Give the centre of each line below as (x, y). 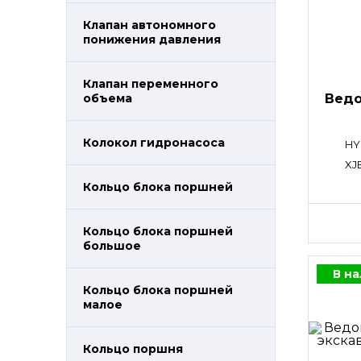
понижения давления (152, 39)
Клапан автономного (149, 25)
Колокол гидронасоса (154, 143)
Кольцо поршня (133, 349)
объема (108, 98)
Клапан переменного (151, 84)
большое (112, 246)
